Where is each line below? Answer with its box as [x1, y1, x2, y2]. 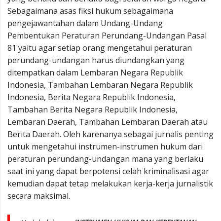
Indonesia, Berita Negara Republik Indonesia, [7, 92, 176, 103]
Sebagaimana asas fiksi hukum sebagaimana [7, 5, 173, 16]
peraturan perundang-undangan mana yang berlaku [7, 153, 203, 164]
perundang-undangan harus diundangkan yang [7, 55, 184, 66]
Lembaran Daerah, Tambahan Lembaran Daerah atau [7, 116, 208, 127]
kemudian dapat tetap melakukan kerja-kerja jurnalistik [7, 178, 213, 189]
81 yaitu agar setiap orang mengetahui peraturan [7, 42, 192, 53]
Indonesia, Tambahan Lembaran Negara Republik [7, 79, 193, 90]
